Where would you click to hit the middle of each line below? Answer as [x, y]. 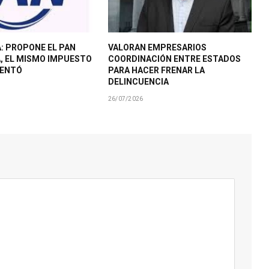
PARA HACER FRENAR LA [156, 70]
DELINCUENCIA [138, 81]
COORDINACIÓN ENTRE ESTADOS [174, 59]
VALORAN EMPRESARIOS [157, 47]
